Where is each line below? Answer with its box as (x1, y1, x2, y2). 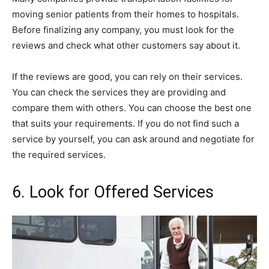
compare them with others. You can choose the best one (12, 102, 252, 114)
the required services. (12, 149, 106, 161)
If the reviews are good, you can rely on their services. (12, 71, 243, 83)
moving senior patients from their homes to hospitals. (12, 8, 239, 20)
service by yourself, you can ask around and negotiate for (12, 133, 255, 145)
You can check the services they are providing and (12, 86, 226, 98)
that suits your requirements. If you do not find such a (12, 118, 239, 130)
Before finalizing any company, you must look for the (12, 24, 234, 36)
